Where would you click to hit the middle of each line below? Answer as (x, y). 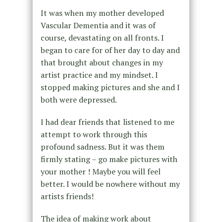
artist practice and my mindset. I (99, 75)
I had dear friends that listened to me (107, 122)
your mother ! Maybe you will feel (100, 171)
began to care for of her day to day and (110, 50)
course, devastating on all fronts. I (102, 37)
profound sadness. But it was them (102, 146)
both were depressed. (79, 99)
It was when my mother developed (102, 13)
